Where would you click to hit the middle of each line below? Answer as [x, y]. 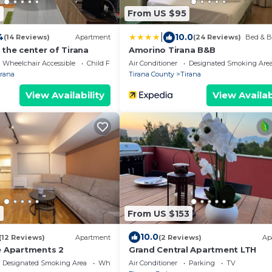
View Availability [65, 95]
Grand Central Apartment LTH [192, 250]
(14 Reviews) [26, 37]
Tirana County [151, 74]
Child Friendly [109, 63]
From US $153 [158, 213]
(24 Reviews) [217, 37]
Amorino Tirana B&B [172, 49]
